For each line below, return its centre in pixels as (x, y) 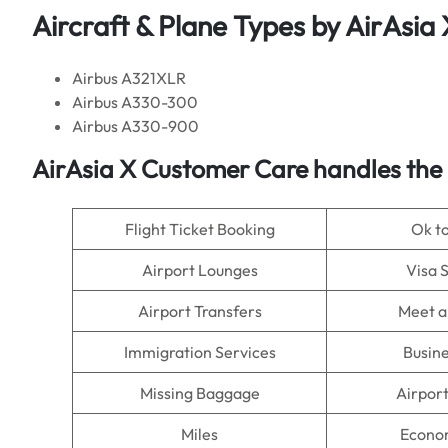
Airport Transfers (199, 311)
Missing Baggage (199, 393)
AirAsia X (86, 169)
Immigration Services (199, 352)
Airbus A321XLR (129, 78)
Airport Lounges (199, 270)
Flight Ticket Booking (199, 229)
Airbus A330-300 (135, 102)
